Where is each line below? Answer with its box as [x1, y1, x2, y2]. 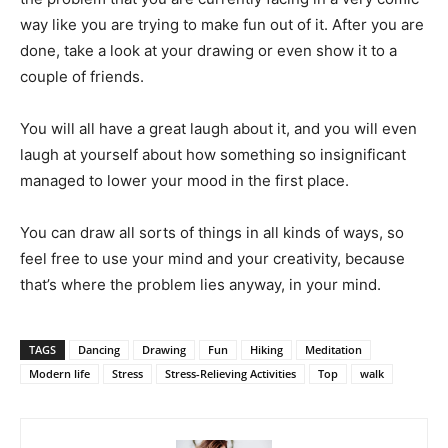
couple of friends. [20, 67, 144, 87]
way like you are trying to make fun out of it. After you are [20, 15, 424, 35]
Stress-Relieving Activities [165, 366, 296, 382]
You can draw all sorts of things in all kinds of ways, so [20, 223, 404, 243]
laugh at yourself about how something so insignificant [20, 145, 406, 165]
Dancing [78, 342, 120, 358]
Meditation [305, 342, 362, 358]
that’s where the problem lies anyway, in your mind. [20, 275, 381, 295]
